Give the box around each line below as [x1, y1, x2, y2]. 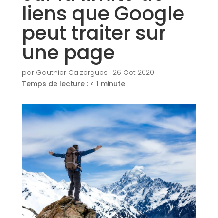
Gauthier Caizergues [36, 68, 108, 77]
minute [100, 79, 125, 89]
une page [21, 39, 115, 66]
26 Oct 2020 [112, 68, 154, 77]
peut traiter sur [21, 19, 166, 47]
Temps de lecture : [21, 79, 88, 89]
